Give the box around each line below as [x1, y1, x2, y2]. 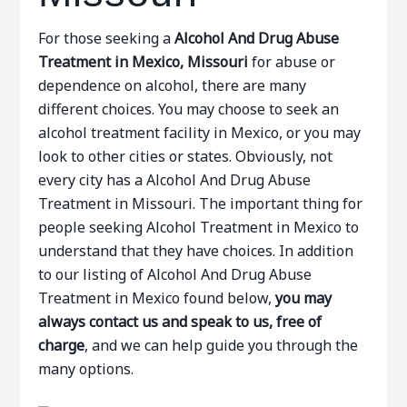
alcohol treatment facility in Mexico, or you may [38, 123, 362, 143]
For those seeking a [38, 28, 172, 48]
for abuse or [248, 52, 336, 72]
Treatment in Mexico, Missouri [38, 52, 249, 72]
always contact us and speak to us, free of [38, 312, 323, 332]
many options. [38, 359, 134, 379]
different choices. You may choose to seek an [38, 99, 340, 119]
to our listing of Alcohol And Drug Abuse [38, 264, 313, 284]
